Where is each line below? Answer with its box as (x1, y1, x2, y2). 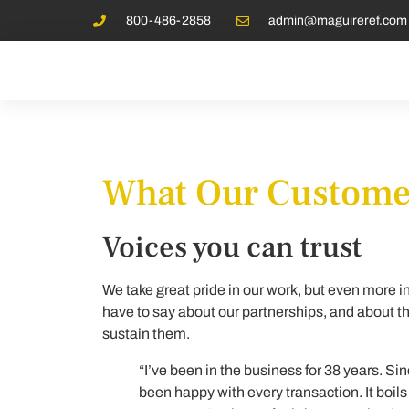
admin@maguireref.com (268, 14, 407, 27)
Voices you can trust (102, 228, 362, 267)
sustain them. (102, 326, 190, 341)
